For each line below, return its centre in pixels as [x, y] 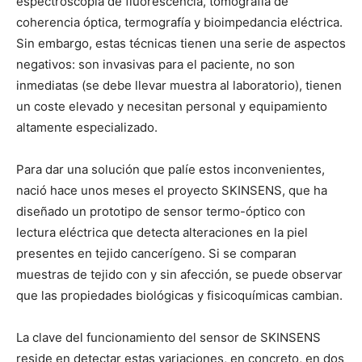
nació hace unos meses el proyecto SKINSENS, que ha [172, 190]
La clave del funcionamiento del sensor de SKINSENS [168, 337]
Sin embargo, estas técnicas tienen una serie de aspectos [181, 43]
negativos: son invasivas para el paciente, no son [156, 64]
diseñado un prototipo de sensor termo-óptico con [161, 211]
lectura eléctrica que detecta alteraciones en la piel [162, 232]
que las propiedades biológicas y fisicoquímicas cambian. [179, 295]
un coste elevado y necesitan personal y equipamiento [172, 106]
